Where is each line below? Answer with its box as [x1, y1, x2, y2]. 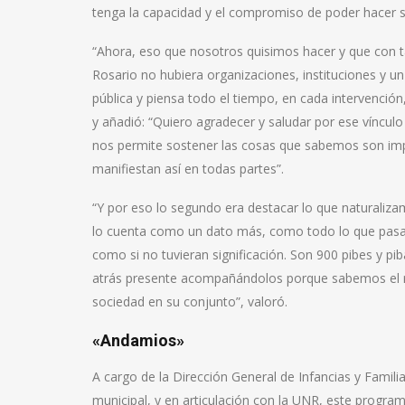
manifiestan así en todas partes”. [92, 159, 284, 177]
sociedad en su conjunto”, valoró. [92, 292, 287, 310]
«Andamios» [92, 330, 184, 350]
